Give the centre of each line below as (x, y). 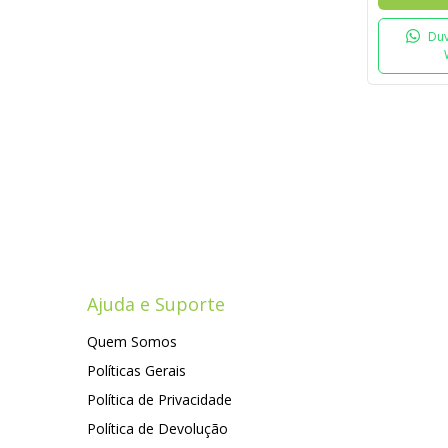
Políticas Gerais (136, 371)
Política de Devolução (157, 429)
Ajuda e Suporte (156, 304)
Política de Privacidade (159, 400)
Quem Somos (132, 342)
